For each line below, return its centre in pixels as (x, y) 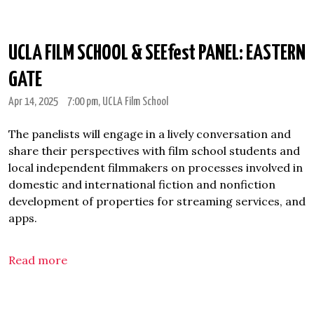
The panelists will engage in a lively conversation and (150, 134)
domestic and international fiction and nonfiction (142, 184)
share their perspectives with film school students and (154, 151)
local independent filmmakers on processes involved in (156, 168)
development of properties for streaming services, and (157, 201)
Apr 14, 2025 (33, 102)
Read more (39, 260)
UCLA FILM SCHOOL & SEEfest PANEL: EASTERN (157, 53)
